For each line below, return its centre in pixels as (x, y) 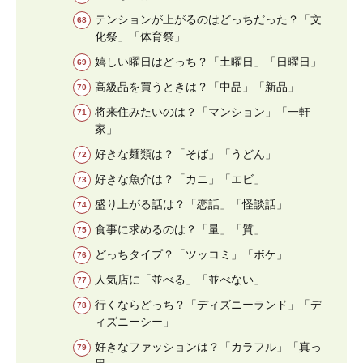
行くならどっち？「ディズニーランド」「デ (208, 304)
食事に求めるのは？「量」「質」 (180, 229)
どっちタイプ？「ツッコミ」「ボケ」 (191, 254)
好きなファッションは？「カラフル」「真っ (208, 346)
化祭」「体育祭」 (140, 36)
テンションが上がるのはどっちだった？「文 (208, 19)
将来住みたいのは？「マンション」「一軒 (203, 111)
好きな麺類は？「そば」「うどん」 (186, 154)
